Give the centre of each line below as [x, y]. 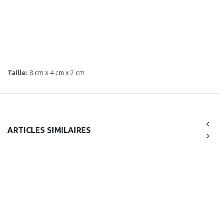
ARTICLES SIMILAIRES [49, 130]
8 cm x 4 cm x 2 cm [57, 73]
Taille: [18, 73]
